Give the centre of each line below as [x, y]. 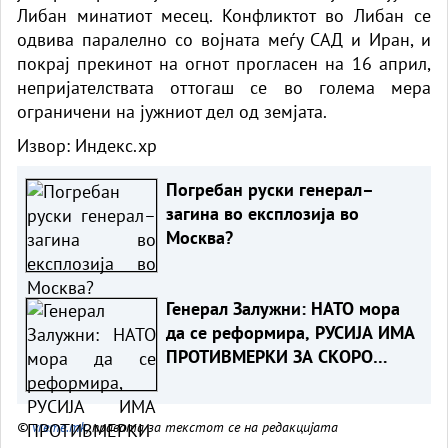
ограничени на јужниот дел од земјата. [172, 111]
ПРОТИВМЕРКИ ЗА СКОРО [269, 356]
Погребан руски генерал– [269, 189]
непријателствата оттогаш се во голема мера [224, 87]
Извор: [46, 145]
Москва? [199, 237]
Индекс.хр [116, 145]
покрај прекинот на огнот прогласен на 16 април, [224, 63]
